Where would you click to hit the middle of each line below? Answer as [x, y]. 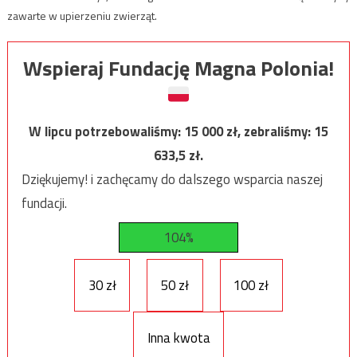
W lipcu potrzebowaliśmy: [106, 132]
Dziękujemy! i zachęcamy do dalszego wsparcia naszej [172, 180]
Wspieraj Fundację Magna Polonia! [178, 69]
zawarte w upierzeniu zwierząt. [82, 15]
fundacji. [44, 204]
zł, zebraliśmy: [270, 132]
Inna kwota [178, 337]
